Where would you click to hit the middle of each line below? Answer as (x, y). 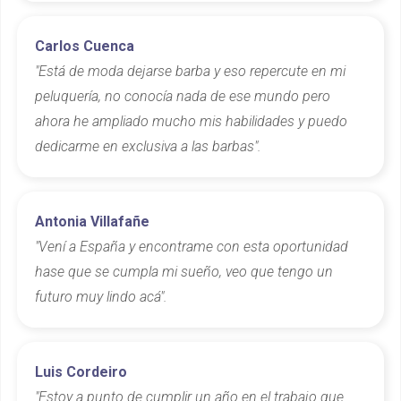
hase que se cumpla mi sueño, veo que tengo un (184, 271)
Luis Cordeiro (81, 371)
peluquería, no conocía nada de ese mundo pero (183, 96)
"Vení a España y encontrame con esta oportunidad (192, 246)
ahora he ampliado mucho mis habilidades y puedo (191, 121)
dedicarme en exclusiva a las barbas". (148, 146)
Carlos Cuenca (85, 46)
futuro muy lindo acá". (101, 296)
